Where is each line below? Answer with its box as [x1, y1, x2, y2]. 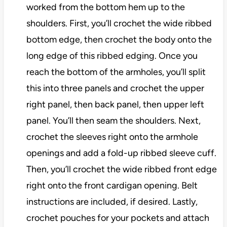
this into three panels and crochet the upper [26, 83, 204, 94]
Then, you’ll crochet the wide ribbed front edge [26, 164, 217, 175]
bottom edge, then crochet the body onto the [26, 34, 212, 46]
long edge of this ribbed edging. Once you [26, 50, 198, 62]
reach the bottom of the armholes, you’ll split [26, 66, 206, 78]
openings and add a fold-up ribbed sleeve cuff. [26, 147, 216, 159]
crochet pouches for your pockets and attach [26, 212, 209, 224]
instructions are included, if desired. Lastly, [26, 196, 198, 208]
